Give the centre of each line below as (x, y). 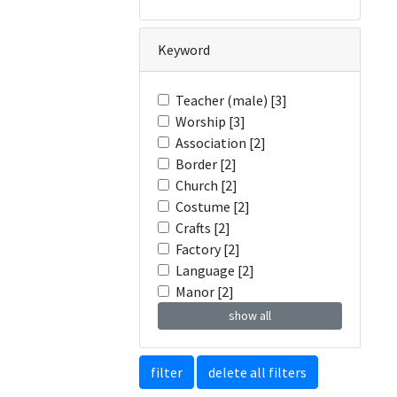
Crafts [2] (203, 228)
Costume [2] (213, 206)
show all (250, 315)
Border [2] (206, 164)
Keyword (184, 50)
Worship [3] (210, 121)
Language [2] (215, 270)
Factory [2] (208, 249)
